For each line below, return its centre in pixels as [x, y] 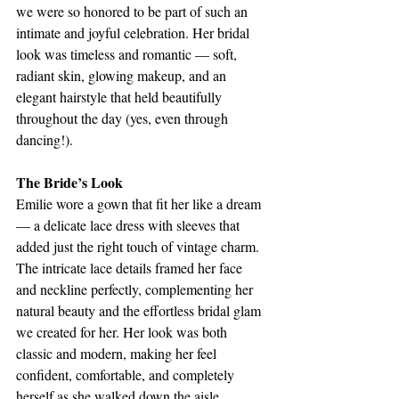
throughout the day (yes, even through [124, 118]
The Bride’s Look [69, 182]
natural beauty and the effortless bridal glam [140, 310]
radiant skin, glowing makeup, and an [123, 75]
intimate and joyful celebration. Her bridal [134, 32]
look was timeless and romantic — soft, [128, 53]
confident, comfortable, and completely [127, 374]
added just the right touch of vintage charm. [139, 246]
